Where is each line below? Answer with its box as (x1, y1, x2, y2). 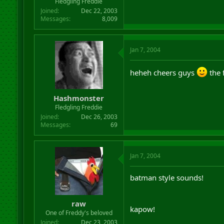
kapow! (129, 203, 155, 214)
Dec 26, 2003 (80, 112, 117, 121)
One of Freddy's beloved (45, 208, 112, 217)
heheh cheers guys (129, 67, 196, 77)
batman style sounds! (129, 172, 203, 182)
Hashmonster (53, 92, 104, 103)
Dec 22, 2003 (80, 6, 117, 15)
